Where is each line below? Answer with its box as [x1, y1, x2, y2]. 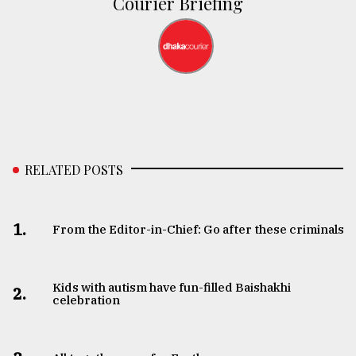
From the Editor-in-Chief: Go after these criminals [52, 222, 344, 238]
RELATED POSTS [25, 161, 123, 179]
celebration [52, 292, 120, 308]
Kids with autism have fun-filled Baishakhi [52, 280, 291, 296]
